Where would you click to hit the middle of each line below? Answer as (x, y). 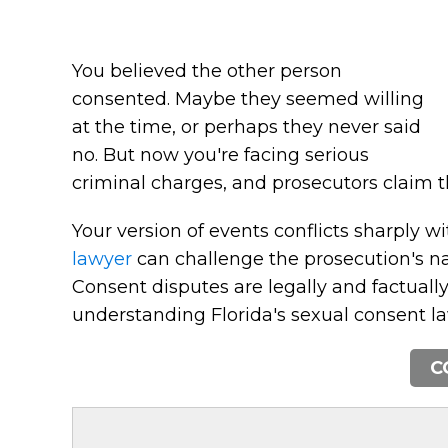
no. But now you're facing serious (220, 155)
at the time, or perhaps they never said (246, 127)
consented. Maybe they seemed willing (248, 99)
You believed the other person (207, 71)
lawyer (102, 259)
